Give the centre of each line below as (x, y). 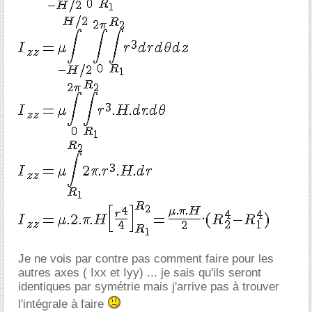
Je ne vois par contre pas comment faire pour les (146, 259)
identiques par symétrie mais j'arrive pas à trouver (149, 287)
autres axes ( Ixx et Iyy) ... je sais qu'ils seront (140, 273)
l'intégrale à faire (63, 304)
